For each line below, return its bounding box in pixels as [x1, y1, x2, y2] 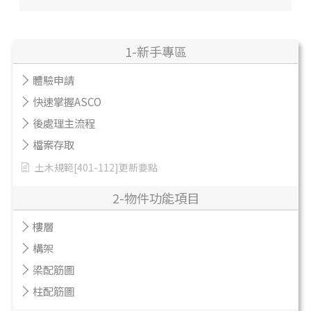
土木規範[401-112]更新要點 [35, 160, 158, 174]
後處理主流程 [33, 115, 95, 131]
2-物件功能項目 [112, 188, 199, 207]
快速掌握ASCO [33, 93, 101, 109]
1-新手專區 [124, 42, 187, 60]
